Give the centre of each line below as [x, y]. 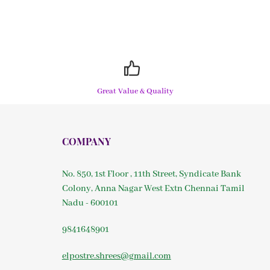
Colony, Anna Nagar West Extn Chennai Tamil [153, 189]
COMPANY [86, 141]
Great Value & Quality [135, 91]
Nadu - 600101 [90, 203]
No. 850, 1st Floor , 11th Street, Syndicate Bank [151, 174]
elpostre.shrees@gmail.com [116, 256]
